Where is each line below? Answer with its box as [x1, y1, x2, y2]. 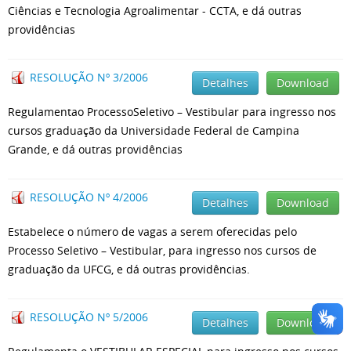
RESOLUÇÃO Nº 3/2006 [30, 70, 148, 85]
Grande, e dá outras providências [8, 142, 183, 157]
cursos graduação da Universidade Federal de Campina [8, 123, 299, 138]
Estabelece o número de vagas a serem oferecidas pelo [8, 224, 297, 239]
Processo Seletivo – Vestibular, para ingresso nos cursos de [8, 243, 317, 258]
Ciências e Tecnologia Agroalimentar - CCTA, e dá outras [8, 3, 302, 18]
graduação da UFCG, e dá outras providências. [8, 262, 250, 277]
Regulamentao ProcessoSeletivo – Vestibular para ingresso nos [8, 104, 336, 119]
